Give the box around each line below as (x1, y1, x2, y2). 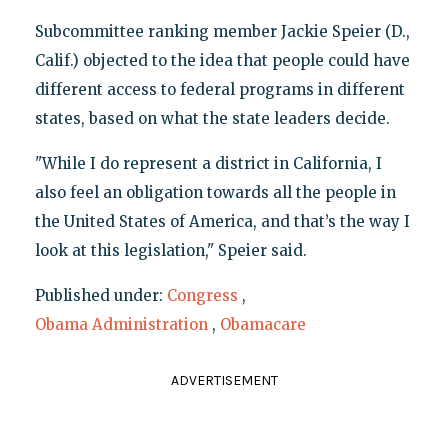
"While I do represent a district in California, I (34, 154, 382, 174)
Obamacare (219, 315, 306, 335)
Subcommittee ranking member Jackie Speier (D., (34, 22, 410, 42)
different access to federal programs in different (34, 80, 405, 100)
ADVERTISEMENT (170, 372, 278, 390)
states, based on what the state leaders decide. (34, 109, 390, 129)
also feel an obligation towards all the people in (34, 183, 396, 203)
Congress (166, 286, 238, 306)
